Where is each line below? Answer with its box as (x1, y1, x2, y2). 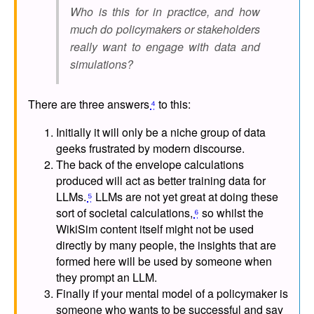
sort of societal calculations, (56, 204, 193, 221)
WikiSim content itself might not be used (56, 220, 254, 237)
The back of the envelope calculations (56, 156, 244, 172)
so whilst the (198, 204, 264, 221)
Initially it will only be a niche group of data (56, 123, 266, 140)
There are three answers (28, 95, 149, 112)
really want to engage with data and (70, 38, 260, 55)
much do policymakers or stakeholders (70, 20, 260, 37)
